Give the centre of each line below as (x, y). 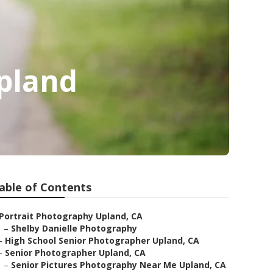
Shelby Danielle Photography (74, 228)
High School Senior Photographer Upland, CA (102, 240)
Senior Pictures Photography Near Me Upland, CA (119, 265)
